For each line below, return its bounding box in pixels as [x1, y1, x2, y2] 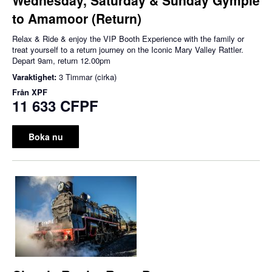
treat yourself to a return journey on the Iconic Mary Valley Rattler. [12, 43, 243, 55]
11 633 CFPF [12, 95, 98, 116]
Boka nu [28, 130, 63, 143]
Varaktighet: [12, 70, 59, 83]
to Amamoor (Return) [12, 8, 141, 27]
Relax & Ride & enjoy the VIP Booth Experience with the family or [12, 32, 244, 44]
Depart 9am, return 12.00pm [12, 54, 110, 66]
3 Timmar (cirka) [59, 70, 117, 83]
